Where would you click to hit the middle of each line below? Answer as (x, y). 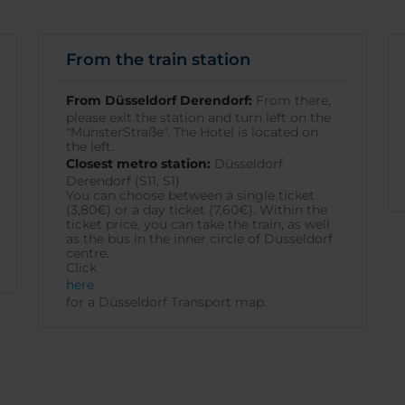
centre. (87, 253)
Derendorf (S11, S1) (122, 181)
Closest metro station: (138, 164)
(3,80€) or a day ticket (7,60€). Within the (196, 210)
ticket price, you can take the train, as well (198, 224)
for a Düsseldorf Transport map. (166, 302)
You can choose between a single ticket (190, 195)
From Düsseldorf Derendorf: (159, 100)
